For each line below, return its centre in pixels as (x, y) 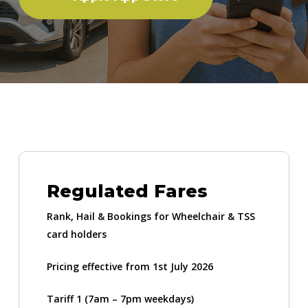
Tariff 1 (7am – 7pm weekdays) (121, 298)
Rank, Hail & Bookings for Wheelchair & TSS (151, 216)
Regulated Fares (128, 191)
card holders (77, 234)
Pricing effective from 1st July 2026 (130, 266)
